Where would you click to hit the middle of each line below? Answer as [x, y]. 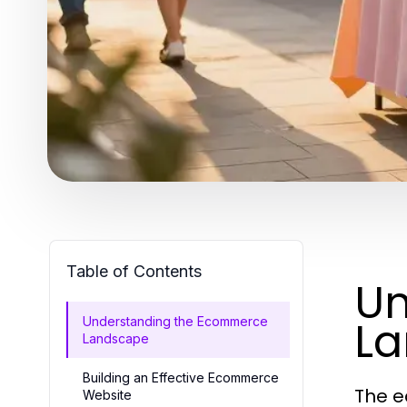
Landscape [116, 338]
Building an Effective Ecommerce [181, 377]
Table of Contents [134, 271]
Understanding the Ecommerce [175, 321]
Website [107, 395]
